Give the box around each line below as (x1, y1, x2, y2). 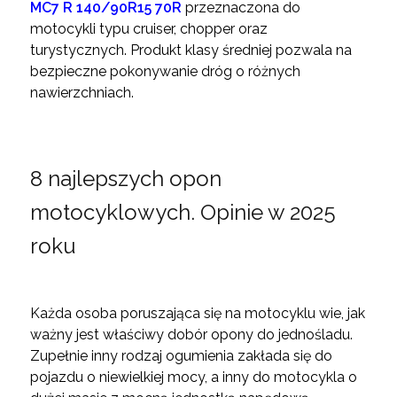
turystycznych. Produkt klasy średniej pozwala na (29, 42, 352, 59)
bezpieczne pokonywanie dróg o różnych (29, 63, 300, 81)
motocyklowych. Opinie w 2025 (29, 199, 336, 226)
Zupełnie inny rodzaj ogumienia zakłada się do (29, 347, 332, 365)
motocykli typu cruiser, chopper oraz (29, 20, 268, 38)
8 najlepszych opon (29, 166, 222, 192)
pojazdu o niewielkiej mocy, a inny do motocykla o (29, 369, 357, 386)
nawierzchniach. (29, 84, 134, 102)
